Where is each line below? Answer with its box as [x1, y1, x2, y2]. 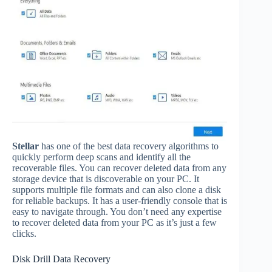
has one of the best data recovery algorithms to [39, 141, 219, 152]
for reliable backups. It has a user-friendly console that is [12, 195, 227, 206]
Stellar [12, 141, 39, 152]
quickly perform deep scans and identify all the [12, 152, 191, 163]
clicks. [12, 228, 36, 239]
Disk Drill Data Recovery [12, 254, 110, 265]
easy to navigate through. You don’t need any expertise [12, 206, 222, 217]
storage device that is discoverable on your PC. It [12, 174, 199, 185]
